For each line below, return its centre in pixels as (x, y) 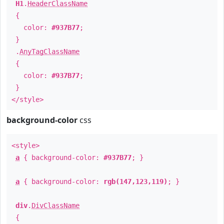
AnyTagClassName (49, 51)
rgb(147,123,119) (135, 181)
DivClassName (55, 205)
